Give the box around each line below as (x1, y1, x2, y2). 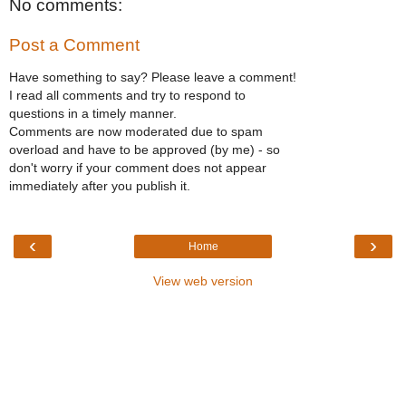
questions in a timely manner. (9, 105, 177, 121)
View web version (153, 274, 253, 289)
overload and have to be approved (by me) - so (9, 141, 280, 157)
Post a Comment (9, 34, 140, 54)
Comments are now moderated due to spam (9, 123, 263, 139)
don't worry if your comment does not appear (9, 159, 266, 175)
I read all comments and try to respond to (9, 87, 246, 102)
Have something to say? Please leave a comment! (9, 69, 296, 84)
